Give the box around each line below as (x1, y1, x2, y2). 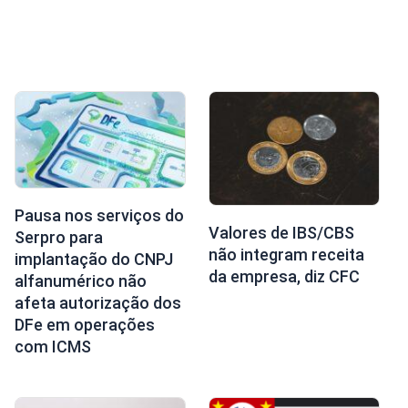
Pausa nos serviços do (14, 206, 184, 225)
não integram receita (208, 244, 364, 264)
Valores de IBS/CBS (208, 222, 354, 242)
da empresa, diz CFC (208, 266, 360, 286)
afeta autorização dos (14, 293, 181, 312)
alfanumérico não (14, 271, 147, 291)
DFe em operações (14, 315, 155, 334)
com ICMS (14, 337, 91, 356)
